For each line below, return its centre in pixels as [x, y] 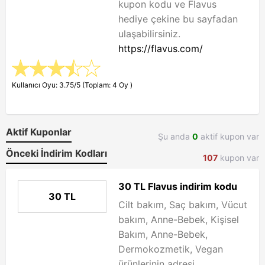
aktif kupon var [229, 136]
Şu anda [175, 136]
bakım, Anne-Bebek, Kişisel [179, 219]
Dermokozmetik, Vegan [171, 249]
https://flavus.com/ [161, 49]
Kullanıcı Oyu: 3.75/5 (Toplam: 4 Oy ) [72, 85]
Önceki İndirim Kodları [56, 153]
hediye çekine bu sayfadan [178, 19]
